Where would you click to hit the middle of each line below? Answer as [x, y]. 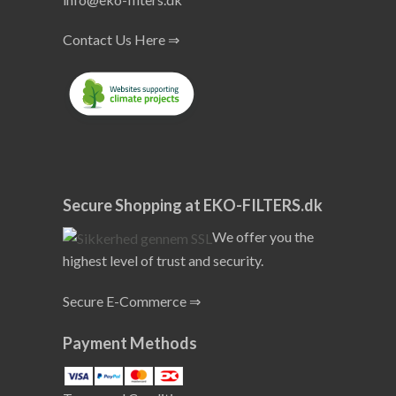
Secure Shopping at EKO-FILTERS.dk [193, 205]
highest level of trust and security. [163, 261]
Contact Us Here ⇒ [121, 40]
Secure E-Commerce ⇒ [132, 301]
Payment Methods [130, 343]
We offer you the [263, 236]
